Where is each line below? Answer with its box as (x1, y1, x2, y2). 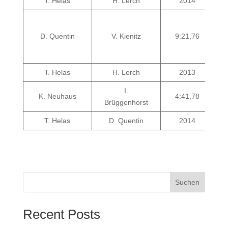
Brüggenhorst (104, 98, 148, 106)
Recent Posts (22, 207, 100, 222)
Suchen (175, 178, 200, 186)
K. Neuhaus (38, 92, 76, 100)
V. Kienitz (111, 32, 141, 40)
